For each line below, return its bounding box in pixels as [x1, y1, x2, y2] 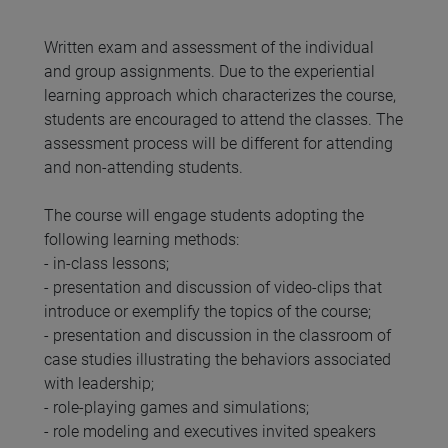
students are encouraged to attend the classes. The [44, 110, 403, 130]
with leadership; [44, 374, 154, 394]
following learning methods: [44, 230, 239, 250]
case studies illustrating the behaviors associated [44, 350, 391, 370]
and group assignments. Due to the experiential [44, 62, 375, 82]
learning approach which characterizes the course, [44, 86, 396, 106]
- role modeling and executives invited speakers [44, 422, 376, 442]
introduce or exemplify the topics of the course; [44, 302, 371, 322]
